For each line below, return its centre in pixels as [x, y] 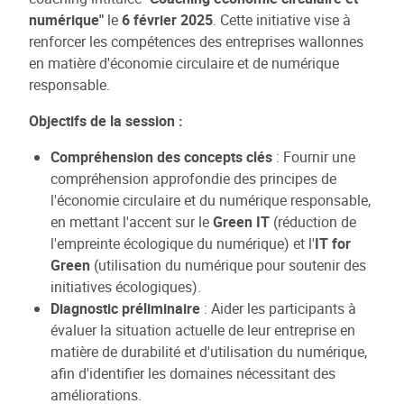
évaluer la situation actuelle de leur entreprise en [203, 330]
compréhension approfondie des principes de [193, 178]
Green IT [241, 221]
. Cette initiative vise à [282, 19]
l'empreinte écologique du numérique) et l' [183, 243]
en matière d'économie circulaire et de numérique [184, 63]
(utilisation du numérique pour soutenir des [228, 265]
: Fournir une [314, 156]
